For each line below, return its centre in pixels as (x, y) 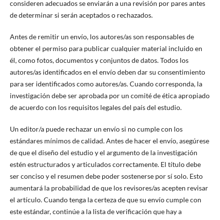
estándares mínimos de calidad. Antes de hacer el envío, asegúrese (109, 141)
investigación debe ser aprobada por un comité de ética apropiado (110, 96)
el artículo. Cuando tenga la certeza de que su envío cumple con (105, 200)
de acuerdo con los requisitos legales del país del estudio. (96, 107)
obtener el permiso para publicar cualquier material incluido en (106, 48)
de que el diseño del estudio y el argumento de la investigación (103, 153)
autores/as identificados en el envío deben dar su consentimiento (107, 72)
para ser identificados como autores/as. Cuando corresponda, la (106, 84)
